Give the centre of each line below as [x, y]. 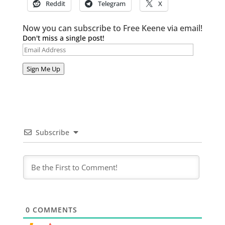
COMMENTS [53, 209]
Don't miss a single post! [63, 38]
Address [36, 60]
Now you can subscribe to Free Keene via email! [112, 28]
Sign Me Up [43, 69]
